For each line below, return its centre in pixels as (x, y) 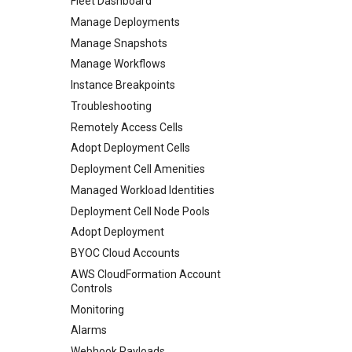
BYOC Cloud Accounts (125, 253)
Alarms (89, 330)
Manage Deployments (125, 22)
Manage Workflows (118, 64)
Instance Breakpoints (123, 85)
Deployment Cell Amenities (138, 169)
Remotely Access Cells (127, 127)
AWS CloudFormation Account (146, 274)
